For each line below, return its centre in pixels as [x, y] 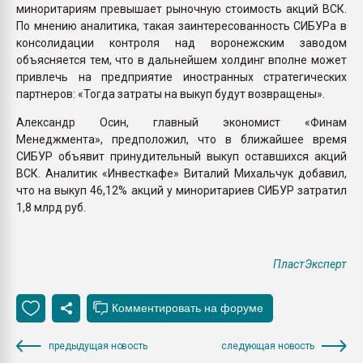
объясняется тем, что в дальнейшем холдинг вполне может [181, 60]
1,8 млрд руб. [51, 207]
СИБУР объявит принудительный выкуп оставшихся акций [181, 156]
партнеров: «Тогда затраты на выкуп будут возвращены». [171, 94]
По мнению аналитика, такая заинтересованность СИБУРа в [181, 26]
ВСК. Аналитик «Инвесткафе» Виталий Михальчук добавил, [181, 173]
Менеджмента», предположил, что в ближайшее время [181, 139]
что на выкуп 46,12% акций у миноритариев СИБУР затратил [181, 190]
